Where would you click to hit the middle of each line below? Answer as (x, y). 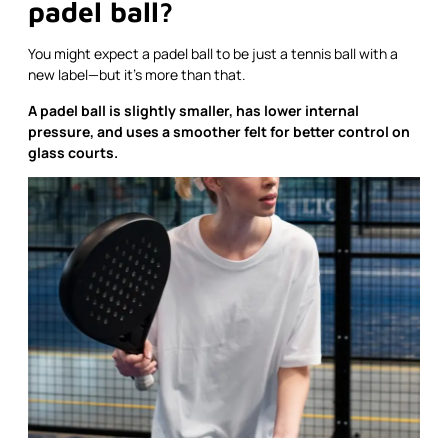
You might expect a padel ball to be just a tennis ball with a (213, 54)
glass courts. (73, 152)
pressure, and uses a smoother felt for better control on (219, 131)
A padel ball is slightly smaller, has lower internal (193, 110)
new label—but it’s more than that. (137, 75)
